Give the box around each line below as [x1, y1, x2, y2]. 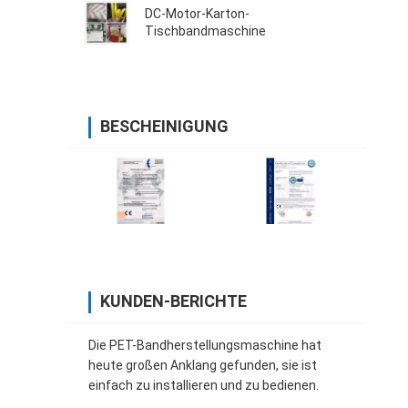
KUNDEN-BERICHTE [100, 291, 247, 311]
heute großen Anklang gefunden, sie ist [88, 358, 317, 373]
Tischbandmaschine [145, 24, 266, 39]
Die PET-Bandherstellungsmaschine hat [88, 338, 321, 353]
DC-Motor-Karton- [145, 6, 250, 22]
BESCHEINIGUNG [100, 117, 229, 137]
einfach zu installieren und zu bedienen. [88, 378, 319, 393]
